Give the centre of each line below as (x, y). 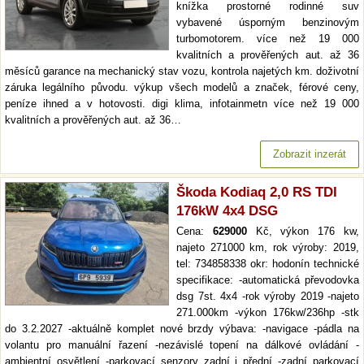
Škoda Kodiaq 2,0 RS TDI (257, 192)
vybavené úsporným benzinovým (268, 22)
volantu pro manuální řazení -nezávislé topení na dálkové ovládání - (182, 345)
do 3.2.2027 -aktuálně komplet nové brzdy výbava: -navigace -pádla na (182, 329)
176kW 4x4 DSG (227, 211)
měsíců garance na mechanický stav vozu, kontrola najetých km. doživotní (182, 71)
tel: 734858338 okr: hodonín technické (268, 264)
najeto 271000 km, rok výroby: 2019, (268, 247)
